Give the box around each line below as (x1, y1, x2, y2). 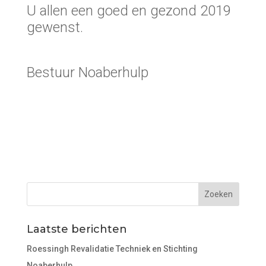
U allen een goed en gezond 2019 (26, 2, 231, 20)
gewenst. (26, 19, 83, 36)
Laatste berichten (26, 223, 127, 236)
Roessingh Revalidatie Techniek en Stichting (26, 244, 198, 254)
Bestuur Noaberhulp (26, 64, 148, 81)
